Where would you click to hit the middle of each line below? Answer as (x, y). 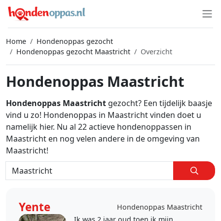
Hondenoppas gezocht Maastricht (73, 52)
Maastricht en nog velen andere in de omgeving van (103, 139)
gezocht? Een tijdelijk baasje (159, 103)
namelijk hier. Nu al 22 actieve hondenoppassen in (99, 127)
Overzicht (156, 52)
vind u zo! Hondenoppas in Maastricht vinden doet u (104, 115)
